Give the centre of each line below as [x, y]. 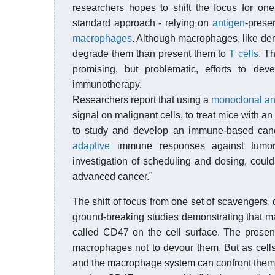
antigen [228, 23]
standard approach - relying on [142, 23]
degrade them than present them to [151, 54]
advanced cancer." [113, 176]
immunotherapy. [107, 84]
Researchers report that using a [142, 100]
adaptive [91, 146]
